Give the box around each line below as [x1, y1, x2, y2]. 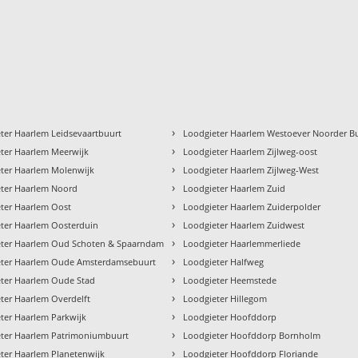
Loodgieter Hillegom [183, 292, 268, 304]
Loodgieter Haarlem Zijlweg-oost [183, 145, 318, 157]
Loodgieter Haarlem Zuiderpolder [183, 200, 321, 213]
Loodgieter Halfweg [183, 255, 265, 268]
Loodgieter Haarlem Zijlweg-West [183, 163, 320, 176]
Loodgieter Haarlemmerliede [183, 237, 301, 249]
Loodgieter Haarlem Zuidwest [183, 218, 305, 231]
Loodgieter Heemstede [183, 273, 277, 286]
